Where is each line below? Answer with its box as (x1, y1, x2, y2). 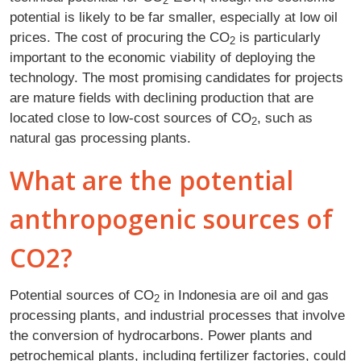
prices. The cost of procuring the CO (10, 28, 230, 45)
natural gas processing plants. (10, 129, 191, 146)
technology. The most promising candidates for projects (10, 68, 343, 85)
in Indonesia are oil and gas (160, 286, 329, 303)
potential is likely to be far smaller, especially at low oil (10, 8, 338, 25)
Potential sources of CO (10, 286, 154, 303)
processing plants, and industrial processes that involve (10, 306, 345, 323)
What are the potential (10, 162, 293, 197)
